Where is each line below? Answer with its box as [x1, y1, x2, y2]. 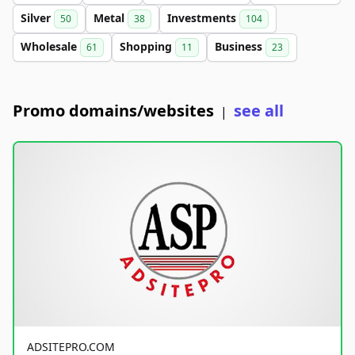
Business [215, 38, 265, 54]
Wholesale [21, 38, 80, 54]
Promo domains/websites [13, 99, 214, 121]
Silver [21, 10, 54, 25]
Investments [167, 10, 239, 25]
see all [234, 99, 284, 121]
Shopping [120, 38, 175, 54]
